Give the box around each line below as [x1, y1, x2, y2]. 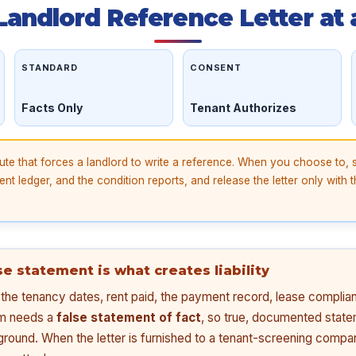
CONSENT [190, 62, 242, 74]
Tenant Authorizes [190, 101, 296, 115]
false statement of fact [56, 310, 201, 326]
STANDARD [21, 62, 78, 74]
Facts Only [21, 101, 83, 115]
